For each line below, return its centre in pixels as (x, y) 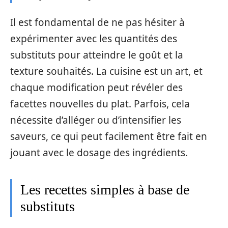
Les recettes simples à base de (105, 190)
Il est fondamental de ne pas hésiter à (97, 22)
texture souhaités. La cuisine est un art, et (106, 71)
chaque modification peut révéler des (96, 88)
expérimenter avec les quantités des (94, 39)
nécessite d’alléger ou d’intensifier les (96, 120)
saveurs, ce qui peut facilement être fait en (109, 136)
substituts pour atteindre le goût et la (97, 55)
